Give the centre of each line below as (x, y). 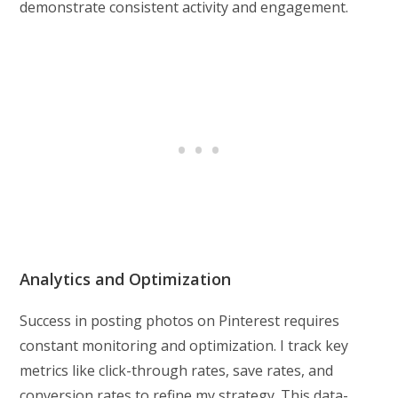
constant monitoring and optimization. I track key (184, 345)
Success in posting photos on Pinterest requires (180, 320)
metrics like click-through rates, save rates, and (177, 370)
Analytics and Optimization (126, 279)
